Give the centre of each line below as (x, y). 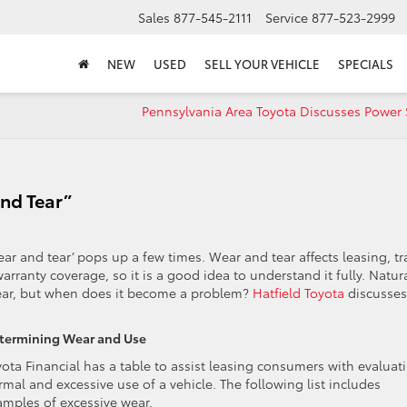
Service (287, 18)
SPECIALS (366, 64)
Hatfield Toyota (298, 293)
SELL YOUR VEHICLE (262, 64)
